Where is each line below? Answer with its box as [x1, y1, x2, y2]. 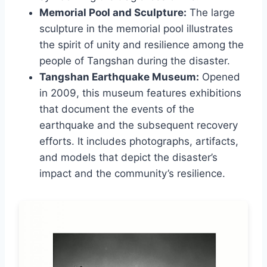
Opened [199, 71, 240, 83]
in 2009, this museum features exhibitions [39, 87, 241, 100]
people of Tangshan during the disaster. [39, 55, 230, 67]
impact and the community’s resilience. [39, 167, 225, 180]
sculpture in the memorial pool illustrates [39, 23, 233, 35]
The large [187, 7, 235, 19]
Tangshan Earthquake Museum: [39, 71, 199, 83]
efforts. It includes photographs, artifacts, [39, 135, 238, 148]
